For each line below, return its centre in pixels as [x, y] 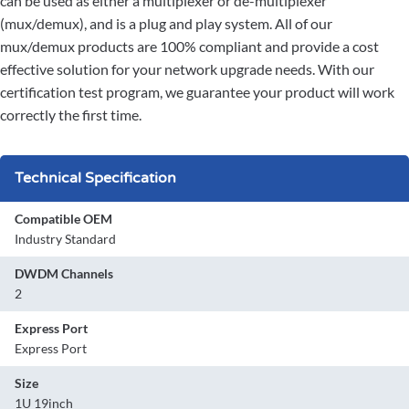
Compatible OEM [63, 219]
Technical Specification [95, 178]
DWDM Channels [64, 274]
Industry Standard [65, 239]
